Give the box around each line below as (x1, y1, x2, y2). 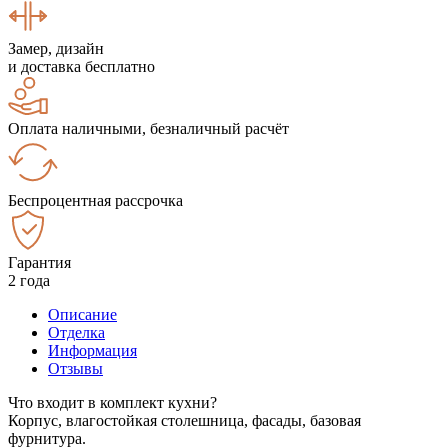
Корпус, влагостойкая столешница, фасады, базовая (8, 411, 361, 429)
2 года (8, 271, 50, 289)
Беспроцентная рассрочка (8, 191, 183, 209)
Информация (48, 341, 137, 359)
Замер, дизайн (8, 39, 104, 57)
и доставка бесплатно (8, 57, 155, 75)
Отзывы (48, 359, 103, 377)
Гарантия (8, 253, 71, 271)
